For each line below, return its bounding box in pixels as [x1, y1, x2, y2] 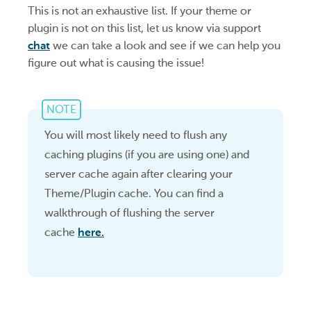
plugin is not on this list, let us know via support [28, 22, 261, 35]
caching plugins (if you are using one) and [44, 147, 249, 161]
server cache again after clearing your [44, 167, 233, 180]
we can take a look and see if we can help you [50, 39, 280, 53]
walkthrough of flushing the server [44, 205, 215, 219]
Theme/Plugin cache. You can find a [44, 186, 224, 200]
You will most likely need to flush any [44, 128, 227, 142]
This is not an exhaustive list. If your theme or [28, 4, 251, 18]
